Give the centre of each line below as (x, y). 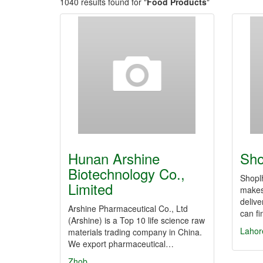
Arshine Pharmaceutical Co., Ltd (128, 208)
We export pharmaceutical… (121, 244)
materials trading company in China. (135, 232)
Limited (90, 189)
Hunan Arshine (114, 158)
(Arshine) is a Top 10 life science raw (136, 220)
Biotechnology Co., (127, 173)
